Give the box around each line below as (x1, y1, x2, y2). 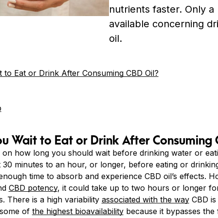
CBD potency (8, 183, 57, 193)
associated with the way (101, 195, 189, 204)
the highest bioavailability (32, 206, 124, 216)
